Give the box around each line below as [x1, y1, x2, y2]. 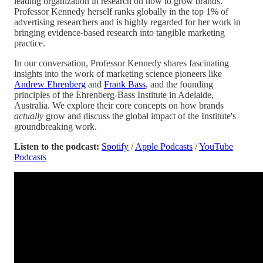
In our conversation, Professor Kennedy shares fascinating [14, 58, 229, 68]
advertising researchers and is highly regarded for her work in [14, 16, 241, 27]
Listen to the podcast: [14, 141, 99, 151]
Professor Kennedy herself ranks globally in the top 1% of [14, 6, 228, 16]
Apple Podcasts [135, 141, 193, 151]
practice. [14, 38, 45, 48]
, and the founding [146, 79, 213, 89]
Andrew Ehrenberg [14, 79, 86, 89]
